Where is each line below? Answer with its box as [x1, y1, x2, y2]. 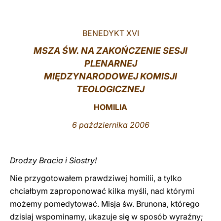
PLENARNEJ [84, 58, 137, 69]
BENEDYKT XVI [82, 28, 139, 38]
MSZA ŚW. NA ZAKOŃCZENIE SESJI [34, 45, 187, 56]
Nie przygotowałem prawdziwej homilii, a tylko [10, 173, 182, 183]
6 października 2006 [72, 120, 149, 130]
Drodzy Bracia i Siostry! [10, 155, 97, 165]
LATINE [156, 12, 182, 21]
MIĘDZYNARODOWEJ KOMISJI [44, 71, 177, 81]
